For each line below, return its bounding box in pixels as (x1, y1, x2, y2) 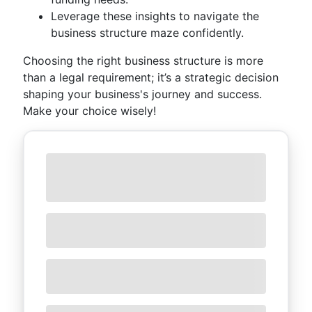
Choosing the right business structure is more (23, 54, 263, 68)
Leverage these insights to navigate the (51, 9, 259, 23)
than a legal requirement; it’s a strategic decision (23, 70, 279, 84)
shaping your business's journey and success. (23, 87, 262, 101)
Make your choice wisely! (23, 104, 156, 118)
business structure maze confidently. (51, 26, 244, 40)
